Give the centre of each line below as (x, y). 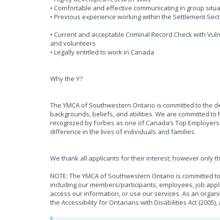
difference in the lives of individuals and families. (123, 132)
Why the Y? (66, 79)
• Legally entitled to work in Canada (102, 52)
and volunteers (73, 43)
